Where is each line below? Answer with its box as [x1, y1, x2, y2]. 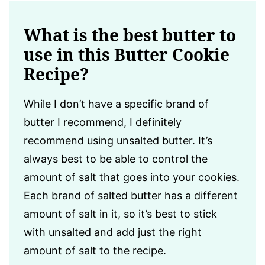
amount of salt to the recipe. [24, 244, 166, 257]
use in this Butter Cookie [24, 43, 230, 66]
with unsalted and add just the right [24, 225, 202, 238]
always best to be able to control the [24, 152, 208, 165]
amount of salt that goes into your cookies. [24, 170, 240, 183]
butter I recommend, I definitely [24, 115, 182, 128]
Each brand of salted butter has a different [24, 189, 238, 202]
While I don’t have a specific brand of [24, 97, 209, 110]
